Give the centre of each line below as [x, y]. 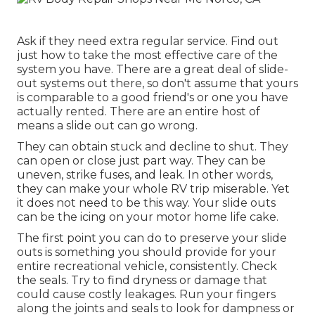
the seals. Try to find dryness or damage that [142, 281]
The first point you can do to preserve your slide [152, 238]
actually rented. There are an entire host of [139, 112]
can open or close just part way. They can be [141, 161]
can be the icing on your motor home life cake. [148, 217]
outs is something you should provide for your [147, 252]
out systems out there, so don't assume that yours [157, 84]
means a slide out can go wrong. [107, 126]
